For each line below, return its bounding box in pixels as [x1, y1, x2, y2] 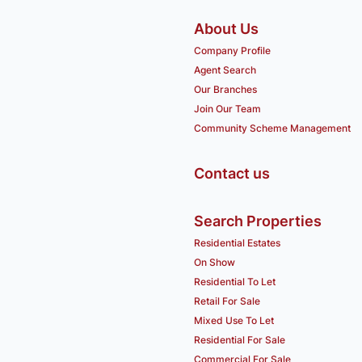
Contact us [194, 165, 270, 183]
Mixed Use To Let [194, 314, 274, 327]
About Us [194, 20, 259, 38]
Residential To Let [194, 276, 276, 288]
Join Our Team [194, 103, 261, 116]
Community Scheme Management [194, 122, 351, 135]
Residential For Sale [194, 334, 285, 347]
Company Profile [194, 44, 271, 57]
